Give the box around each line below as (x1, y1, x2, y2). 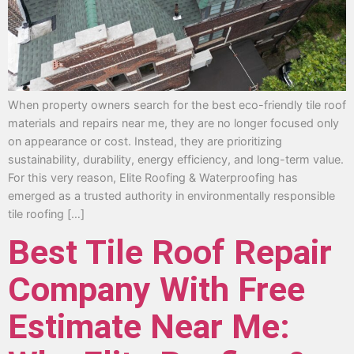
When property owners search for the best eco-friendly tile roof (8, 97, 346, 111)
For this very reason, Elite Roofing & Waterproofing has (8, 170, 298, 184)
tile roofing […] (8, 206, 85, 220)
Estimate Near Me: (8, 307, 290, 348)
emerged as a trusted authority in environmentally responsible (8, 188, 335, 202)
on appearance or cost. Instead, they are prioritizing (8, 134, 282, 148)
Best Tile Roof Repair (8, 232, 332, 273)
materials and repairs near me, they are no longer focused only (8, 115, 339, 130)
